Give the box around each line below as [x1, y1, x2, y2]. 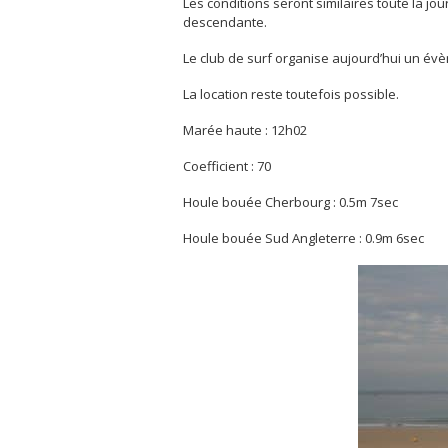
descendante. [183, 13, 267, 32]
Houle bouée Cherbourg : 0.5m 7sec [183, 193, 398, 212]
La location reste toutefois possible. [183, 85, 399, 104]
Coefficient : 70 [183, 157, 271, 176]
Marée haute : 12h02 [183, 121, 307, 140]
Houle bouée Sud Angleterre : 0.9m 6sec [183, 229, 424, 248]
